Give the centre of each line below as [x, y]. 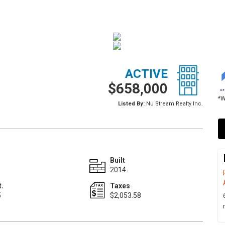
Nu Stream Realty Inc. [174, 104]
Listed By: [131, 104]
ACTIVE [146, 74]
